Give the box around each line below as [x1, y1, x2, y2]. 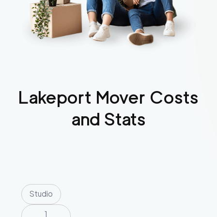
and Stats [71, 108, 146, 130]
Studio [30, 189, 53, 199]
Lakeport [18, 87, 92, 108]
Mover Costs [92, 87, 199, 108]
